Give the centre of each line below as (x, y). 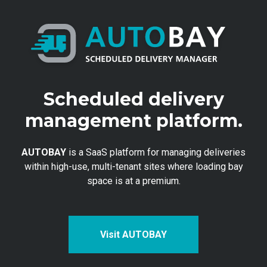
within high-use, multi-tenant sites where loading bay (133, 167)
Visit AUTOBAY (133, 235)
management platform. (133, 121)
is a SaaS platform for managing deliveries (156, 153)
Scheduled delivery (133, 100)
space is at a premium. (133, 181)
